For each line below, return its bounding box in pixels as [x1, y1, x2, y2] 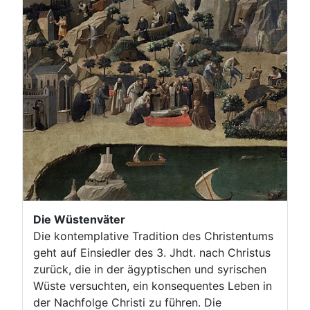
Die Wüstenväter [33, 212, 125, 227]
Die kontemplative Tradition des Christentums [33, 229, 273, 244]
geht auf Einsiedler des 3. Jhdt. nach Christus [33, 246, 271, 260]
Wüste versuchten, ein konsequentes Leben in [33, 279, 272, 293]
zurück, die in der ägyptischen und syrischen [33, 262, 266, 277]
